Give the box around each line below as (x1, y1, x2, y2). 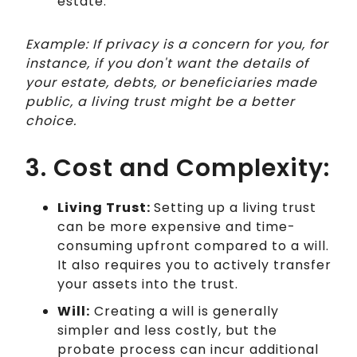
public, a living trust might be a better (25, 92, 295, 111)
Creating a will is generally (90, 301, 279, 320)
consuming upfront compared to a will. (57, 236, 329, 255)
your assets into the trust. (57, 274, 238, 293)
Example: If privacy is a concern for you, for (25, 34, 328, 53)
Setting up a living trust (154, 198, 316, 217)
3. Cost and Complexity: (25, 151, 330, 185)
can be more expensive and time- (57, 217, 296, 236)
